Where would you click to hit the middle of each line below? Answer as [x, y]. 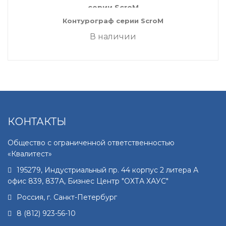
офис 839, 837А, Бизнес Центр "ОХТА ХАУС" [88, 181]
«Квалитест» [30, 154]
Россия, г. [35, 197]
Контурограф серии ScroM [113, 21]
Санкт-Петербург [85, 197]
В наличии [113, 37]
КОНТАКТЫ [37, 122]
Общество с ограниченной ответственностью [91, 143]
